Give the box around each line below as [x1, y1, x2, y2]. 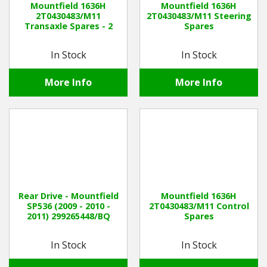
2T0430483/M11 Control [148, 200, 249, 212]
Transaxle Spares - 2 [24, 20, 113, 32]
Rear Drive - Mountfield [18, 190, 119, 202]
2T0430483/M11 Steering [146, 10, 252, 22]
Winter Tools [9, 21, 70, 35]
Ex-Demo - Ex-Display [9, 50, 107, 64]
